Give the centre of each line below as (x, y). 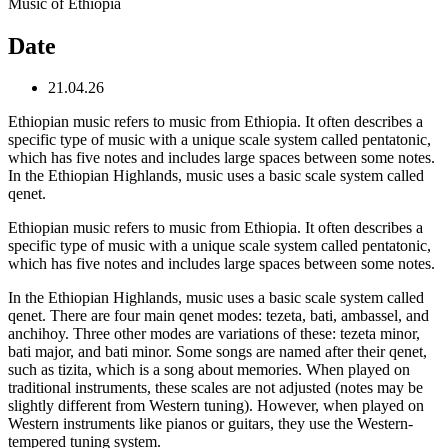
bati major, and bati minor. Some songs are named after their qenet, (217, 352)
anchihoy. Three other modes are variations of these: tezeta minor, (214, 334)
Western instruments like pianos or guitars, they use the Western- (210, 424)
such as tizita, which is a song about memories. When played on (209, 370)
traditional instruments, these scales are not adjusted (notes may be (215, 388)
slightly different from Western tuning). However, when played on (216, 406)
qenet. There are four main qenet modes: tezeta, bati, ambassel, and (218, 316)
